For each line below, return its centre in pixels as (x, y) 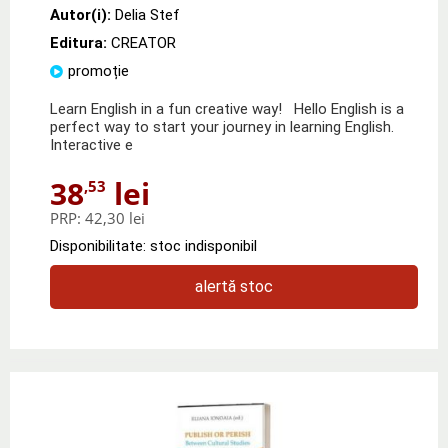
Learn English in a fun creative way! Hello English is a (227, 108)
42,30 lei (115, 217)
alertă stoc (234, 286)
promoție (98, 70)
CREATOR (143, 42)
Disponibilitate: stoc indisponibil (153, 245)
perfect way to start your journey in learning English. (222, 126)
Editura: (80, 42)
